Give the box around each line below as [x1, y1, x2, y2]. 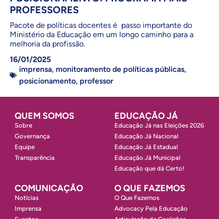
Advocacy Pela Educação [114, 204, 188, 212]
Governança [15, 132, 50, 140]
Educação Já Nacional [114, 132, 178, 140]
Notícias [15, 194, 39, 201]
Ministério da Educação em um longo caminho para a [10, 29, 194, 39]
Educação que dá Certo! [114, 164, 184, 172]
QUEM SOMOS [15, 110, 74, 121]
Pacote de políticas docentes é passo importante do [10, 20, 192, 30]
